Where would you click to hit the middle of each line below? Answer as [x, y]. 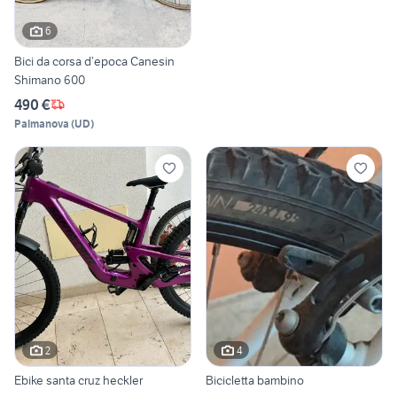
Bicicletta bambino [255, 381]
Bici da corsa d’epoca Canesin [94, 61]
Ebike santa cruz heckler [78, 381]
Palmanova [42, 123]
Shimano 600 [50, 79]
